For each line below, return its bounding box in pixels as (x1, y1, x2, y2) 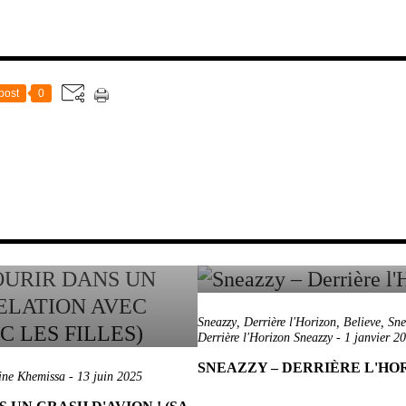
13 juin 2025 (77, 370, 142, 383)
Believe (343, 315, 381, 329)
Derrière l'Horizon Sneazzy (198, 331, 333, 344)
